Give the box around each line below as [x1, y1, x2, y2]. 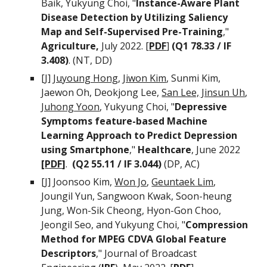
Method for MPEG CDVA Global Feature [41, 232, 227, 246]
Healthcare [138, 143, 192, 156]
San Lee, [162, 86, 200, 99]
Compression [185, 218, 249, 231]
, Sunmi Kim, [166, 72, 221, 85]
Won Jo [114, 175, 147, 188]
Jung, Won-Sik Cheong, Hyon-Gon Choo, [41, 204, 222, 217]
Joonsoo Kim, [53, 175, 115, 188]
